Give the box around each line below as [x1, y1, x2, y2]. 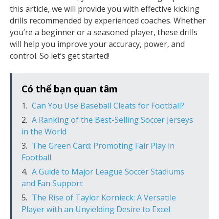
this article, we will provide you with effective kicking [10, 3, 199, 14]
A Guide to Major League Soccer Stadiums [32, 166, 184, 177]
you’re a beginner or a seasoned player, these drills [10, 27, 197, 38]
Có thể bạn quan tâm [22, 82, 118, 95]
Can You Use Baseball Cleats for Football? [32, 100, 184, 111]
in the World [22, 126, 66, 137]
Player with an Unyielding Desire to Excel [22, 204, 170, 215]
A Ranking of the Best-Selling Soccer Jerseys [32, 114, 193, 125]
